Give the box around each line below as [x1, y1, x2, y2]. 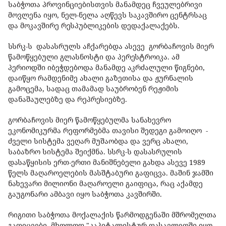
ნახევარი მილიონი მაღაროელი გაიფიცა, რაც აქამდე [8, 178, 203, 188]
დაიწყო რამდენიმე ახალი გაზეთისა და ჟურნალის [8, 73, 193, 83]
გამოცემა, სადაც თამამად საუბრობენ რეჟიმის [8, 83, 179, 93]
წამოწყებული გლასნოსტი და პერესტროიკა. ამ [8, 51, 180, 62]
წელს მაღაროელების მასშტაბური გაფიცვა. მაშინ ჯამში [8, 167, 213, 178]
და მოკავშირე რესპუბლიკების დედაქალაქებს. [8, 20, 180, 30]
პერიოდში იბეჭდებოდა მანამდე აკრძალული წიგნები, [8, 62, 205, 72]
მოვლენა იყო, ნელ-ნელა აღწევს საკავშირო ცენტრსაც [8, 10, 207, 20]
